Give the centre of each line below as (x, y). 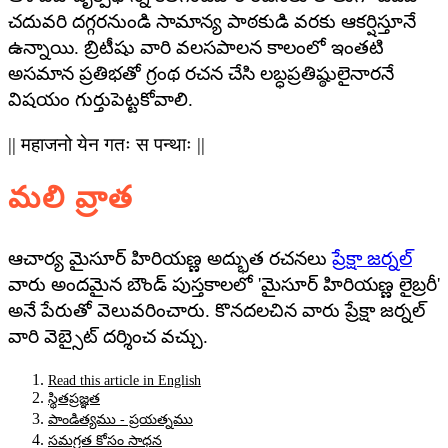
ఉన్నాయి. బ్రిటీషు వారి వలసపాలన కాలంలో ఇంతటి (196, 47)
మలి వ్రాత (71, 198)
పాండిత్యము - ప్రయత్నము (120, 420)
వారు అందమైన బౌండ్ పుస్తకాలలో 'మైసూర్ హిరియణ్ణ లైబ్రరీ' (224, 285)
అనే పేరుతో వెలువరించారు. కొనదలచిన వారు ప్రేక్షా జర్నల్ (216, 311)
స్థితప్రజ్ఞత (74, 399)
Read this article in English (124, 381)
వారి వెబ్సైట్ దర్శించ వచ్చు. (108, 337)
